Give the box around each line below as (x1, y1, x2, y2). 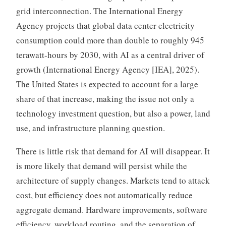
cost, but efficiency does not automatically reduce (16, 189, 193, 201)
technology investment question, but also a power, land (16, 107, 210, 120)
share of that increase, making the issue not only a (16, 93, 194, 105)
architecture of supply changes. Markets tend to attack (16, 175, 210, 187)
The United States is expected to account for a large (16, 78, 198, 90)
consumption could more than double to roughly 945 (16, 34, 204, 46)
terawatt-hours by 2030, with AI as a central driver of (16, 49, 204, 61)
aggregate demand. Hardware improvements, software (16, 204, 207, 216)
